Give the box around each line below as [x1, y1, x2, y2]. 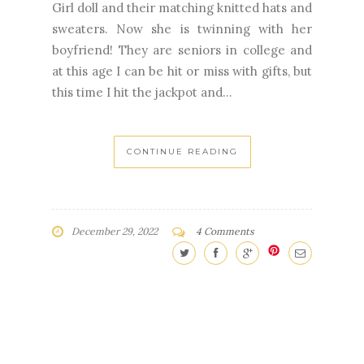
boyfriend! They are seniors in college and [52, 42, 312, 58]
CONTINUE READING [126, 146, 238, 158]
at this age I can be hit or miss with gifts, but [52, 63, 312, 80]
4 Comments [196, 225, 254, 238]
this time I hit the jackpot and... [52, 84, 232, 101]
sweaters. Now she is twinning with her [52, 21, 312, 37]
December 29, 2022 [71, 225, 158, 238]
